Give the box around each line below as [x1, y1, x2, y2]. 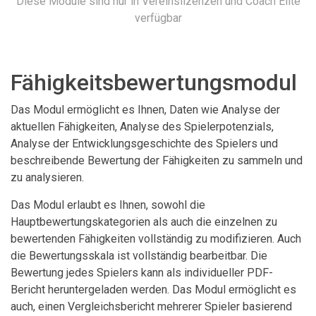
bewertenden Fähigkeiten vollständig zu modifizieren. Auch [11, 231, 301, 245]
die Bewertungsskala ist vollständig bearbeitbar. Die [11, 248, 267, 262]
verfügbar [134, 11, 182, 25]
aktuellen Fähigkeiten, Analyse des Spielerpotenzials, [11, 119, 274, 133]
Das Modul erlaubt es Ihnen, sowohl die [11, 197, 205, 212]
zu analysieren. [11, 170, 84, 184]
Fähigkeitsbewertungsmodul [11, 68, 297, 96]
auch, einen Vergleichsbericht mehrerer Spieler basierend [11, 299, 292, 313]
